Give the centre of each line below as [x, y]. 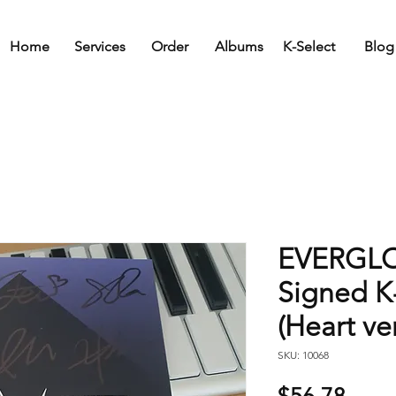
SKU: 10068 [303, 354]
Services [99, 46]
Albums [239, 46]
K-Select [309, 46]
